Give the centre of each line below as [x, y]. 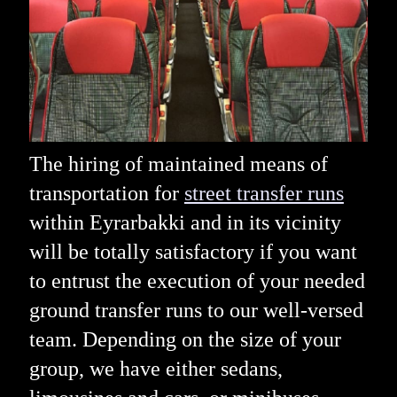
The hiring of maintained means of [178, 164]
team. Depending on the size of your [185, 340]
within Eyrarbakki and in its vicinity [185, 223]
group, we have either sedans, [156, 369]
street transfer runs [264, 194]
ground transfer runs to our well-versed [196, 311]
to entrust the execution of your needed [197, 281]
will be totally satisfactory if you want [193, 252]
